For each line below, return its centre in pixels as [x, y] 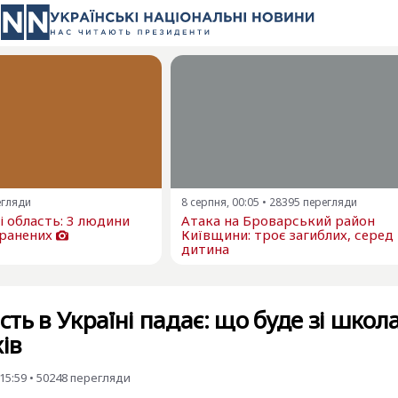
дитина [205, 249]
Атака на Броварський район [278, 220]
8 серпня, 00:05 [220, 202]
